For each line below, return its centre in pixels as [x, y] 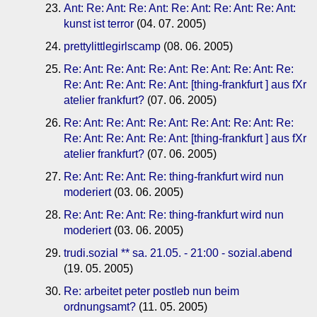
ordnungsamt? [100, 307]
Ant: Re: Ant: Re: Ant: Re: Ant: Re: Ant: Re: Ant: [180, 8]
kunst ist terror [99, 24]
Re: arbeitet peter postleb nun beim [151, 292]
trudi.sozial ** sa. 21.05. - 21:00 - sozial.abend [178, 253]
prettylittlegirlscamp [112, 47]
